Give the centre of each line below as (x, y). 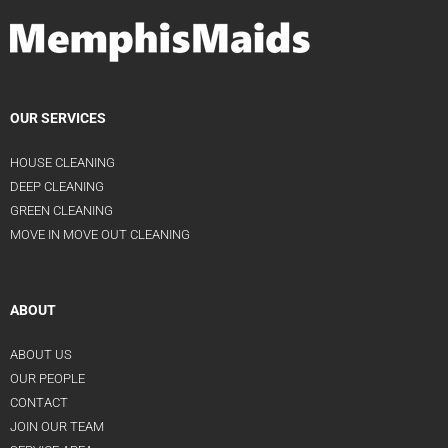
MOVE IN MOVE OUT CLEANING (100, 234)
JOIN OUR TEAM (57, 426)
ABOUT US (41, 354)
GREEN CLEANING (61, 210)
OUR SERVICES (58, 118)
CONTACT (39, 402)
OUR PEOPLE (47, 378)
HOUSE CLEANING (62, 162)
